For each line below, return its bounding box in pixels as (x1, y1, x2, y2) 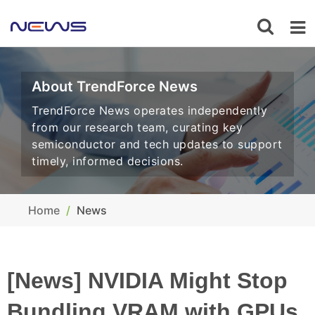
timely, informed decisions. (32, 154, 184, 168)
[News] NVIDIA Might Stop (7, 268, 288, 293)
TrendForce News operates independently (32, 103, 267, 117)
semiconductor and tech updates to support (32, 137, 283, 151)
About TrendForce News (32, 78, 198, 95)
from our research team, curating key (32, 120, 243, 134)
